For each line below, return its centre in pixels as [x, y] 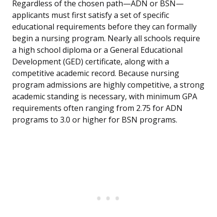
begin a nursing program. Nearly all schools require [106, 39]
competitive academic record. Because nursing [96, 73]
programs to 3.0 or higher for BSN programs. [95, 120]
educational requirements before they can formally [104, 27]
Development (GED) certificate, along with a [91, 62]
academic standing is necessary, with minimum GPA [105, 97]
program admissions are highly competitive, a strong [108, 85]
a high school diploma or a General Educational [97, 50]
